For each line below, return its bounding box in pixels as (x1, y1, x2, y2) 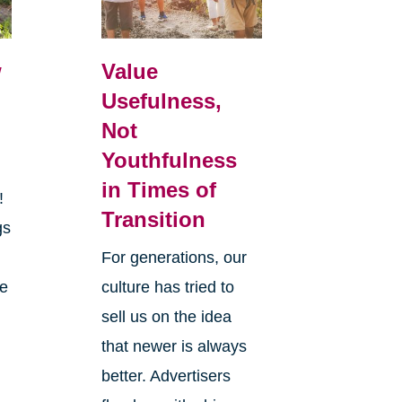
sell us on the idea (100, 307, 232, 326)
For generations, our (100, 248, 247, 267)
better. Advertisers (100, 366, 231, 385)
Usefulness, (100, 88, 222, 113)
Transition (100, 206, 205, 232)
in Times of (100, 177, 216, 202)
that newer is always (100, 336, 247, 355)
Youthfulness (100, 147, 237, 172)
